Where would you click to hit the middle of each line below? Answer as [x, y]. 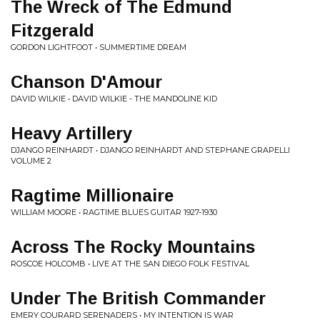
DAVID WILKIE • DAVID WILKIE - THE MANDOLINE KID [114, 99]
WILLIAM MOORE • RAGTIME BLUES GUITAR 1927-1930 [114, 212]
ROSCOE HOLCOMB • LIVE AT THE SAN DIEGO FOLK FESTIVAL [130, 264]
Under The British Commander [138, 298]
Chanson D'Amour [86, 82]
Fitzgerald [52, 30]
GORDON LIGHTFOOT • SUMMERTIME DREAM [99, 47]
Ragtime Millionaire [92, 195]
